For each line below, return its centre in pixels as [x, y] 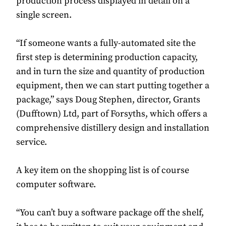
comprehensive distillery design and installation [113, 128]
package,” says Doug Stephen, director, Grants [108, 100]
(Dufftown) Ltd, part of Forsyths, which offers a [112, 114]
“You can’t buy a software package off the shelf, [110, 213]
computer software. [56, 185]
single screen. [44, 15]
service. [32, 142]
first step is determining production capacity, [107, 58]
